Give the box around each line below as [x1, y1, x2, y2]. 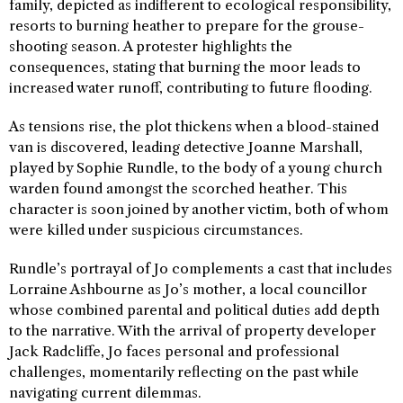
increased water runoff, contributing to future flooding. [9, 79, 372, 97]
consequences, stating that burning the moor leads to [9, 58, 361, 76]
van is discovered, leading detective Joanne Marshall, [9, 139, 363, 157]
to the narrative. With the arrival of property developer [9, 322, 376, 340]
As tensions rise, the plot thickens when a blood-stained [9, 118, 379, 136]
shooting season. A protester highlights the [9, 38, 292, 56]
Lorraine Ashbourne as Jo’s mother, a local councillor [9, 281, 367, 299]
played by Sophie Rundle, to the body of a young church [9, 159, 382, 177]
